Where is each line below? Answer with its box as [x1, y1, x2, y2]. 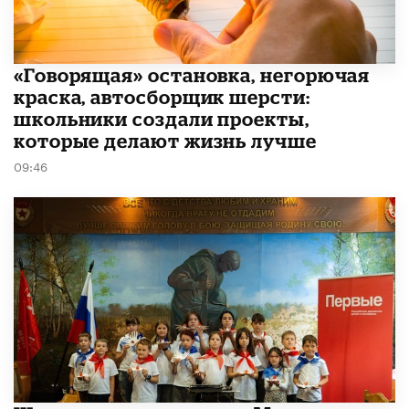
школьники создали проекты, [14, 108, 309, 131]
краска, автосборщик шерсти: [14, 86, 310, 109]
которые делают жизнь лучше [14, 130, 317, 152]
